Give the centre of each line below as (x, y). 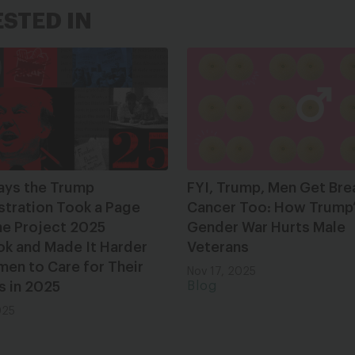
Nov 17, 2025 (221, 271)
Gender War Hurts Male (266, 227)
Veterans (218, 247)
